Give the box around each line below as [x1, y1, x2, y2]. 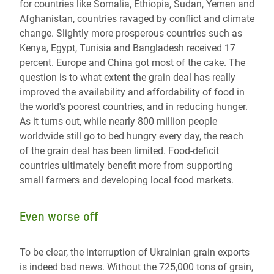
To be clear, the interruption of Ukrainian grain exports [20, 246, 250, 259]
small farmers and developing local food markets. [20, 174, 234, 187]
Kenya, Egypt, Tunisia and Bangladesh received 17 [20, 42, 235, 54]
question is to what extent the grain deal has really [20, 72, 235, 84]
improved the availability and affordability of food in [20, 86, 245, 98]
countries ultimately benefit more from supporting [20, 160, 233, 172]
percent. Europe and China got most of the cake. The [20, 57, 245, 69]
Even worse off [20, 209, 98, 224]
